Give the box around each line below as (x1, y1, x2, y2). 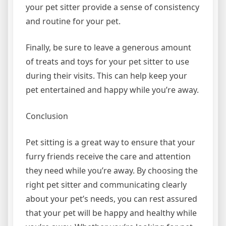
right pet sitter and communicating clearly (26, 179, 187, 190)
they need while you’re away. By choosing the (26, 165, 198, 176)
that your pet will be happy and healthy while (26, 207, 197, 218)
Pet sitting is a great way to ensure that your (26, 137, 195, 148)
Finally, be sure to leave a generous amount (26, 42, 191, 53)
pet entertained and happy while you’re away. (26, 84, 199, 95)
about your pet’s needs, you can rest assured (26, 193, 197, 204)
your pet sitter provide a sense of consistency (26, 2, 199, 13)
